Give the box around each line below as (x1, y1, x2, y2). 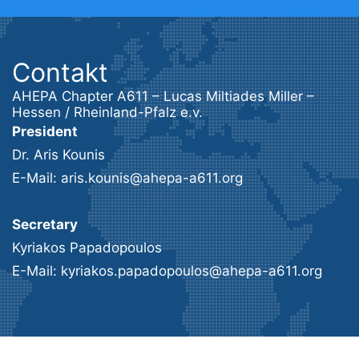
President (12, 123, 78, 139)
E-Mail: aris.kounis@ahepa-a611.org (12, 170, 243, 186)
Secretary (12, 216, 78, 232)
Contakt (12, 57, 108, 88)
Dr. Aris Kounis (12, 147, 105, 163)
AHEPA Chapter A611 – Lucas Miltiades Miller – (12, 88, 314, 104)
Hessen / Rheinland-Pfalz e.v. (12, 104, 203, 120)
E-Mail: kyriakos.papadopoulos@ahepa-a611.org (12, 263, 322, 279)
